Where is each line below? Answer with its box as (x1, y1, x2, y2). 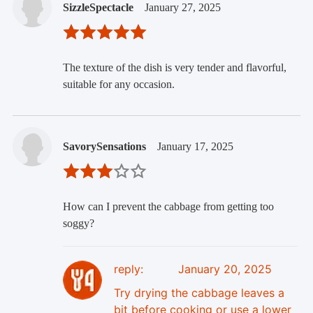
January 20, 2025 (177, 262, 272, 277)
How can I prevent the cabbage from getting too (62, 201, 274, 213)
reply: (113, 262, 143, 277)
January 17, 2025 (156, 140, 233, 153)
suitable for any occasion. (62, 78, 175, 91)
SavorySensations (62, 140, 146, 153)
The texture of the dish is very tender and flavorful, (62, 61, 286, 74)
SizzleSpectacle (62, 1, 133, 14)
